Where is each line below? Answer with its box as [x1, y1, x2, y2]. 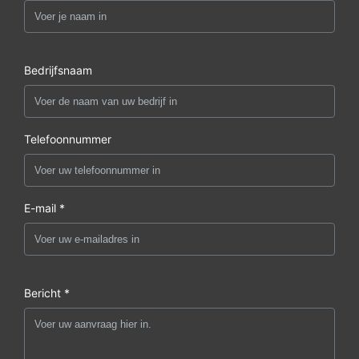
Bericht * [24, 285, 70, 300]
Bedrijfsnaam [24, 63, 92, 77]
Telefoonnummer [24, 131, 111, 146]
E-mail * [24, 200, 65, 215]
